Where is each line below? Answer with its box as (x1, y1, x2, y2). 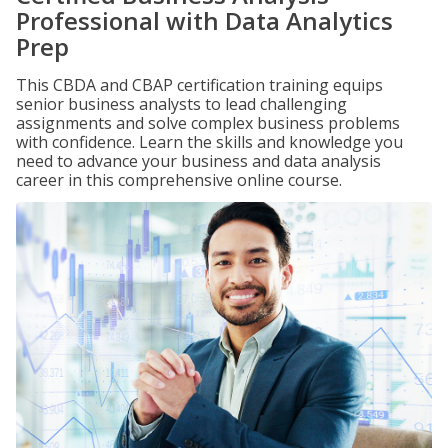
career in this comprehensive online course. (16, 169, 342, 191)
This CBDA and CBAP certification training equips (16, 74, 383, 96)
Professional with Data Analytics (16, 4, 393, 37)
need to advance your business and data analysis (16, 150, 381, 172)
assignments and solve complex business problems (16, 112, 400, 134)
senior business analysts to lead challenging (16, 93, 347, 115)
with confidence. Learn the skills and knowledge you (16, 131, 403, 153)
